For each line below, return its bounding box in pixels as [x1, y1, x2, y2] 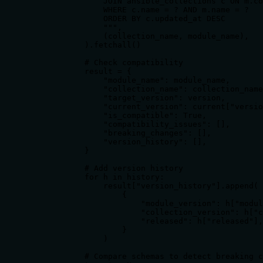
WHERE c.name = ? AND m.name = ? [28, 5, 249, 14]
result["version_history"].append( [28, 181, 258, 190]
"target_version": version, [28, 93, 225, 102]
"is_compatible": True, [28, 110, 207, 120]
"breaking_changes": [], [28, 128, 211, 137]
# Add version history [28, 163, 183, 173]
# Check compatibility [28, 58, 183, 67]
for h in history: [28, 172, 164, 181]
